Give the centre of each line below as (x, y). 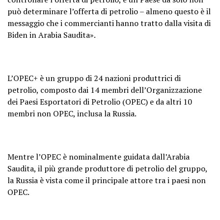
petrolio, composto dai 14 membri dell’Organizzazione (105, 90)
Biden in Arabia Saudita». (52, 35)
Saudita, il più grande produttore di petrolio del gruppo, (107, 168)
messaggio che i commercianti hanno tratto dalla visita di (109, 23)
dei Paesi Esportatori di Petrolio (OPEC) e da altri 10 (100, 101)
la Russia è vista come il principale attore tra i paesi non (107, 180)
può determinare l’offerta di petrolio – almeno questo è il (109, 11)
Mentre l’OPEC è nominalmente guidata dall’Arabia (98, 156)
